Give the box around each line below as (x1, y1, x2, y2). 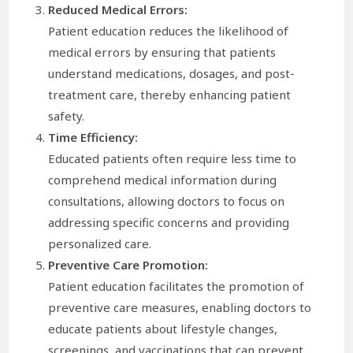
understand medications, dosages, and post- (48, 65, 295, 82)
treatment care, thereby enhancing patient (48, 87, 292, 103)
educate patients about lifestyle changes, (48, 321, 278, 337)
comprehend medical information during (48, 172, 277, 188)
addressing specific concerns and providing (48, 214, 290, 231)
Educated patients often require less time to (48, 150, 297, 167)
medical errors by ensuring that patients (48, 44, 277, 61)
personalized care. (48, 236, 152, 252)
